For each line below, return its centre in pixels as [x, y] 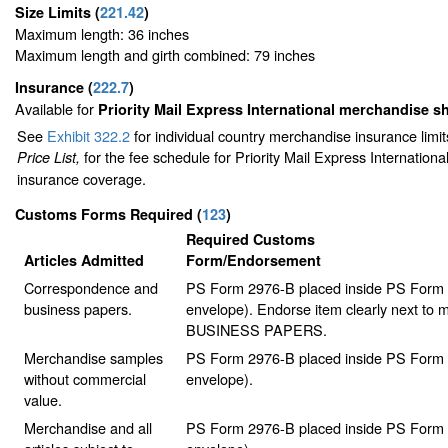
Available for [56, 109]
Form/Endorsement [253, 260]
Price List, [48, 157]
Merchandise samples [93, 358]
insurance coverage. [81, 179]
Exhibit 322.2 [88, 136]
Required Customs [250, 239]
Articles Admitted [83, 260]
